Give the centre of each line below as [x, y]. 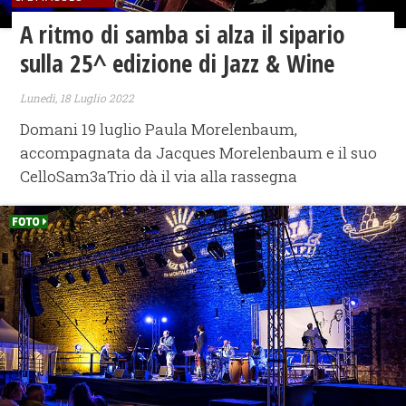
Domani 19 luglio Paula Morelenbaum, [159, 129]
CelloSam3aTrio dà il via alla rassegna [159, 176]
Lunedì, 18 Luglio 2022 [77, 97]
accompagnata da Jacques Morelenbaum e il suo [199, 152]
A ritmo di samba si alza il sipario [183, 34]
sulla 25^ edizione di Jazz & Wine [178, 63]
